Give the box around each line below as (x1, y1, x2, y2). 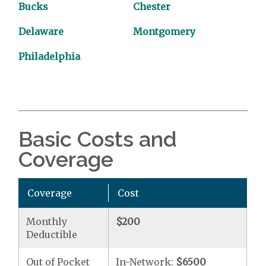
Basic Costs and (18, 126, 178, 151)
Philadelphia (18, 50, 81, 62)
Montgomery (133, 25, 195, 37)
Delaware (18, 25, 64, 37)
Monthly (26, 215, 68, 227)
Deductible (26, 228, 78, 240)
